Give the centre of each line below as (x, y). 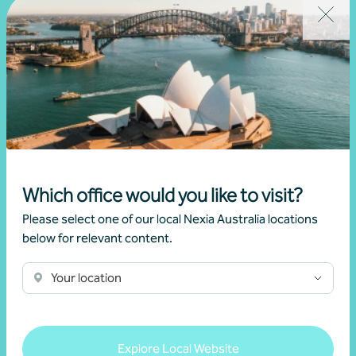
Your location (86, 278)
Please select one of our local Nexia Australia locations (170, 219)
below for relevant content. (97, 238)
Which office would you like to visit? (163, 195)
